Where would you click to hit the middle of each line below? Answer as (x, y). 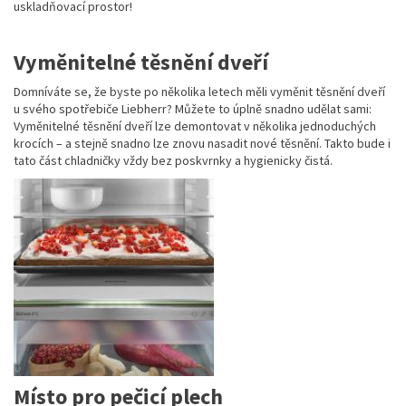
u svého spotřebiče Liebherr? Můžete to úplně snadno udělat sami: (193, 109)
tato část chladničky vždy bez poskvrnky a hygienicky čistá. (173, 161)
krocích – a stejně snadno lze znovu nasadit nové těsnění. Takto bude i (202, 144)
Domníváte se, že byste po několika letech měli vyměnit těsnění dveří (199, 92)
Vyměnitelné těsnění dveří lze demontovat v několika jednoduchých (195, 126)
